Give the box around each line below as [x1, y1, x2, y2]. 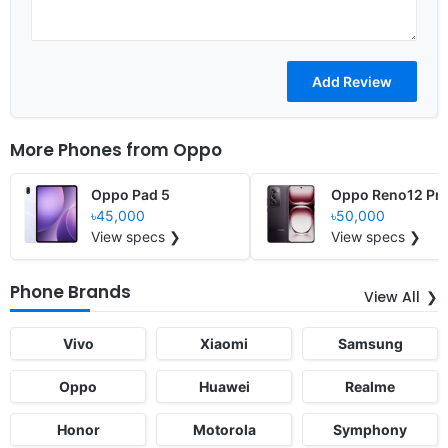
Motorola [192, 420, 256, 438]
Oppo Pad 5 [91, 185, 170, 203]
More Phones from [10, 137, 173, 162]
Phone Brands [10, 279, 131, 304]
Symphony [333, 420, 407, 438]
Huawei [198, 377, 250, 395]
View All [364, 286, 420, 307]
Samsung [337, 334, 403, 352]
